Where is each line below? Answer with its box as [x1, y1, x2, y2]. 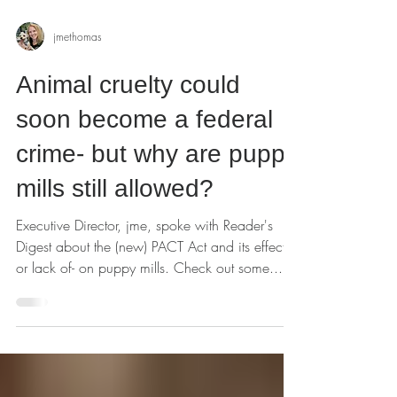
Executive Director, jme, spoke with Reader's [16, 265, 273, 284]
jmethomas [53, 78, 102, 94]
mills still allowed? [16, 224, 214, 252]
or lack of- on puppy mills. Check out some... [16, 307, 283, 327]
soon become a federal [16, 155, 273, 183]
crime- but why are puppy [16, 190, 298, 217]
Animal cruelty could [16, 121, 240, 148]
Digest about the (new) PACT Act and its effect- [16, 286, 288, 306]
